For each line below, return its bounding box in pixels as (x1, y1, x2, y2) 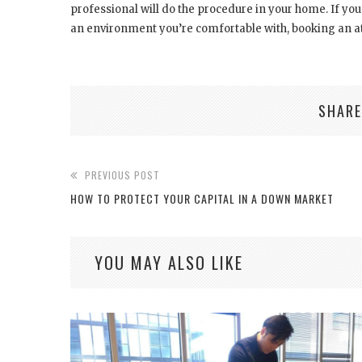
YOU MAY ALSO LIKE (95, 250, 243, 275)
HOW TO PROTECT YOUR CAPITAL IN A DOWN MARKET (70, 189, 334, 207)
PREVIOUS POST (85, 167, 160, 182)
